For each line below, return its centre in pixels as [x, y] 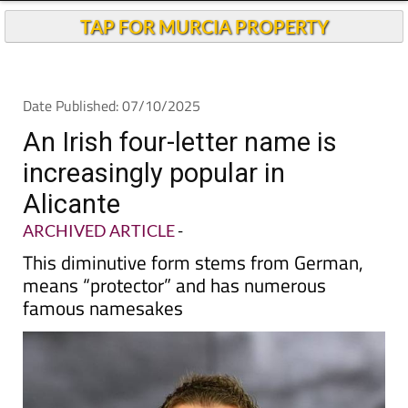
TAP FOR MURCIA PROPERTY [204, 60]
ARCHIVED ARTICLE [99, 264]
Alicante [71, 238]
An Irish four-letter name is [180, 176]
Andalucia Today [215, 19]
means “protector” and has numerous [174, 319]
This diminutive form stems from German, [193, 296]
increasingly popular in [154, 207]
